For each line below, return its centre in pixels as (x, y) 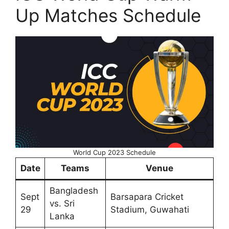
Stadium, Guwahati (150, 210)
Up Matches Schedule (108, 16)
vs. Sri (62, 204)
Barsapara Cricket (147, 197)
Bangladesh (74, 191)
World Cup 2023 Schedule (114, 153)
